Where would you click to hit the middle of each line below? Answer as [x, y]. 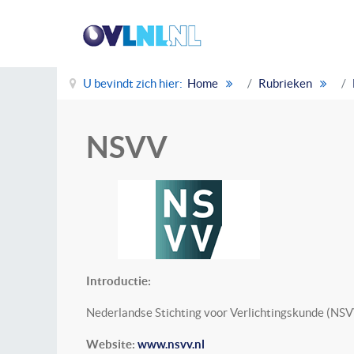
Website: [112, 344]
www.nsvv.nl [171, 344]
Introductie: [120, 281]
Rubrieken [285, 83]
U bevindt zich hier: [134, 83]
